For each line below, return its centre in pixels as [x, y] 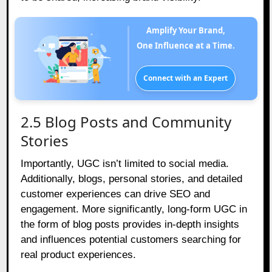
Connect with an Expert [186, 78]
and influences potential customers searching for [131, 239]
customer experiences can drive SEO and [116, 194]
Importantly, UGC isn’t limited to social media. [125, 163]
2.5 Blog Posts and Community [126, 121]
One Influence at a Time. [185, 45]
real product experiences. [79, 254]
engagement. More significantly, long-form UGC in [134, 209]
